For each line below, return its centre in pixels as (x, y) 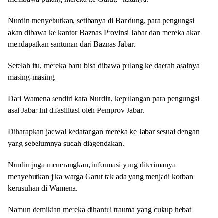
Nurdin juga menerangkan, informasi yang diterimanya (92, 165)
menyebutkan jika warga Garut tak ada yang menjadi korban (100, 176)
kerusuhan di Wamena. (43, 188)
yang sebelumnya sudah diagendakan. (66, 143)
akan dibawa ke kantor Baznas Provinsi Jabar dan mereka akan (104, 32)
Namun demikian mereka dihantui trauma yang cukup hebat (100, 209)
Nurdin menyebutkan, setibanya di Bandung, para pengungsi (101, 21)
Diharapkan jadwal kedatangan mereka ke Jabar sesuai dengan (104, 132)
